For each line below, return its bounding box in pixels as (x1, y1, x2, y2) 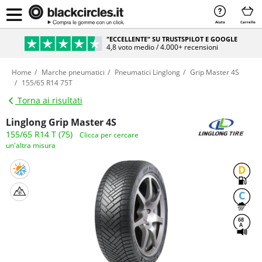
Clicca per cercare (80, 130, 139, 140)
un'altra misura (6, 140, 56, 150)
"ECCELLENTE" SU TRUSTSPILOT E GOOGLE (106, 34, 238, 43)
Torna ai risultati (15, 95, 82, 106)
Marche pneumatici (42, 67, 105, 77)
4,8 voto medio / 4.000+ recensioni (106, 42, 219, 52)
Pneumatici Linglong (115, 67, 180, 77)
